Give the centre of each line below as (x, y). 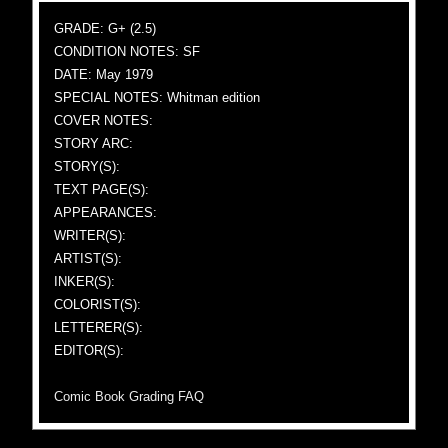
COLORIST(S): (98, 304)
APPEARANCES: (106, 212)
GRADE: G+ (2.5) (105, 28)
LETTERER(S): (99, 327)
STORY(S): (87, 166)
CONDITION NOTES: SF (127, 51)
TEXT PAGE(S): (102, 189)
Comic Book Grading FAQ (129, 396)
